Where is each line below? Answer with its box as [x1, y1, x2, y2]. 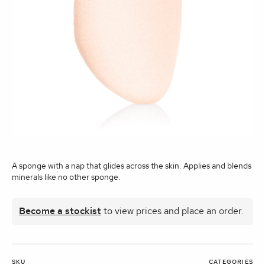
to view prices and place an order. [101, 206, 244, 216]
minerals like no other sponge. [12, 173, 121, 182]
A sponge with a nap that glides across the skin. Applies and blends [12, 162, 251, 170]
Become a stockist [19, 206, 101, 216]
